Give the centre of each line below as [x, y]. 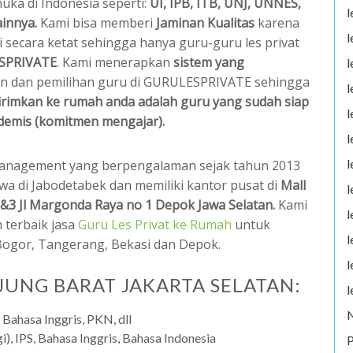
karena [277, 23]
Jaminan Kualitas [205, 23]
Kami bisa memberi [97, 23]
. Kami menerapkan [115, 63]
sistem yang [209, 63]
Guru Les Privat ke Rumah [155, 225]
